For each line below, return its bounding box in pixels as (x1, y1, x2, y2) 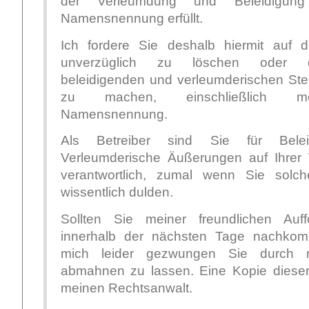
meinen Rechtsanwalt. (60, 280, 192, 295)
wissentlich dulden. (60, 185, 173, 200)
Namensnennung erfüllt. (60, 11, 203, 26)
